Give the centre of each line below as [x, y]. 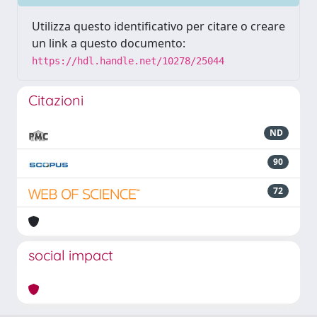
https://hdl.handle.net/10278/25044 [128, 61]
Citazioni [56, 100]
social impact [71, 255]
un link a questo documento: [109, 43]
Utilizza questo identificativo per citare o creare [158, 26]
